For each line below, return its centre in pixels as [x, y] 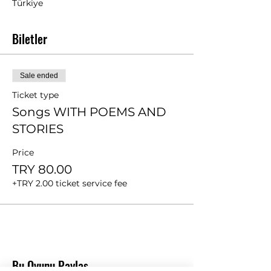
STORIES [38, 129]
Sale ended [39, 75]
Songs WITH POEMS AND [89, 112]
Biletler [30, 38]
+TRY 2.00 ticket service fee [70, 183]
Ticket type [35, 95]
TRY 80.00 [42, 169]
